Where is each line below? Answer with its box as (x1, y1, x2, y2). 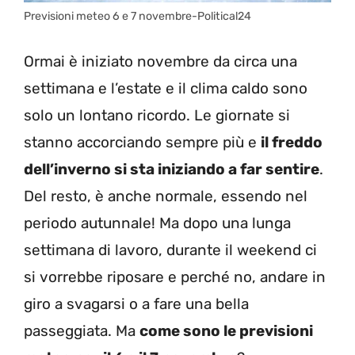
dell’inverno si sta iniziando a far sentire (24, 160, 319, 179)
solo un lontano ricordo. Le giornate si (24, 106, 290, 125)
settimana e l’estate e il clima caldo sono (24, 79, 307, 98)
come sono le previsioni (139, 322, 313, 341)
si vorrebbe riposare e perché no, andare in (24, 268, 326, 287)
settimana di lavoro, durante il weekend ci (24, 241, 317, 260)
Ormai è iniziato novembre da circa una (24, 52, 297, 71)
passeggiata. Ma (24, 322, 139, 341)
